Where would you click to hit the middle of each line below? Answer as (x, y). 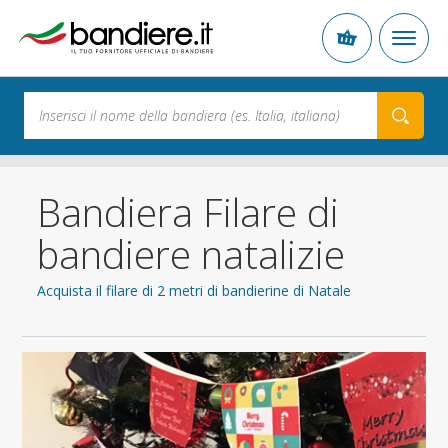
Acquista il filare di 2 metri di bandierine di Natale (194, 290)
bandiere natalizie (191, 253)
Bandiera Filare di (188, 211)
